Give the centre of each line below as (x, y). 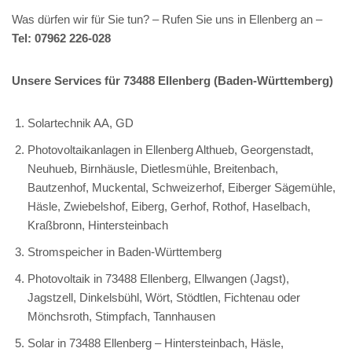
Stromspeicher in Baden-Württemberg (125, 251)
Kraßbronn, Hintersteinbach (98, 225)
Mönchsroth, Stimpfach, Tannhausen (121, 316)
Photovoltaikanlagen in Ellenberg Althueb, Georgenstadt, (170, 149)
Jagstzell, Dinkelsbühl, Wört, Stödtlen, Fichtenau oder (164, 297)
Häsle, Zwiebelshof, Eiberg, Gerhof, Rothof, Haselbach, (169, 206)
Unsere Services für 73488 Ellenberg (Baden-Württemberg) (172, 80)
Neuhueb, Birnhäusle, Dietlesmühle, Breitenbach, (153, 168)
